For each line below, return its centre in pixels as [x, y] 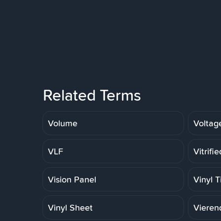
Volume [63, 123]
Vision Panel [72, 179]
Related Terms [92, 95]
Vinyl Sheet [70, 207]
